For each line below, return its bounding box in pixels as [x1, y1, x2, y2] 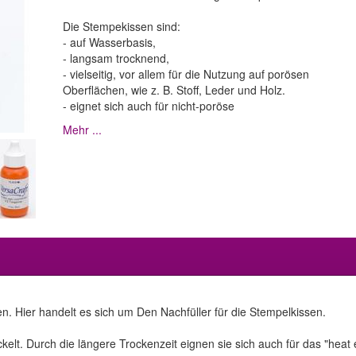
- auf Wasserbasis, [63, 34, 156, 50]
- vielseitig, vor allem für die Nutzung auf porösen [63, 66, 309, 82]
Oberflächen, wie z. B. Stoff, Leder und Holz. [63, 82, 285, 98]
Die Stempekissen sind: [63, 18, 180, 34]
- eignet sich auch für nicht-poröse [63, 98, 234, 114]
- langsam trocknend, [63, 50, 169, 66]
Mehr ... [63, 122, 102, 137]
